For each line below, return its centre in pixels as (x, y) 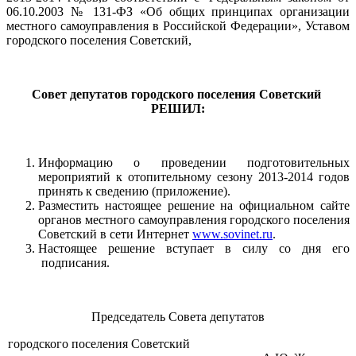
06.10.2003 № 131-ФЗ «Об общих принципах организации (178, 12)
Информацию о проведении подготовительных (194, 163)
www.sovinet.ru (232, 234)
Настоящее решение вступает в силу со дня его (194, 249)
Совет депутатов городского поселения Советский (178, 95)
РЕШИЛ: (178, 109)
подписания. (74, 263)
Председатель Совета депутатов (178, 317)
